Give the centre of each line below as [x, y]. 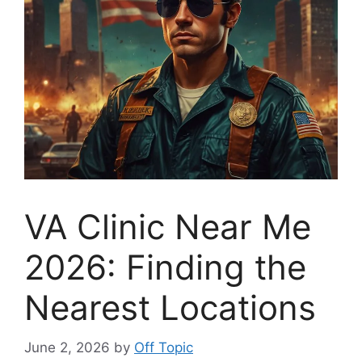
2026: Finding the [165, 267]
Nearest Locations [170, 307]
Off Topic [164, 347]
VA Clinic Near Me [168, 227]
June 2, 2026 [67, 347]
